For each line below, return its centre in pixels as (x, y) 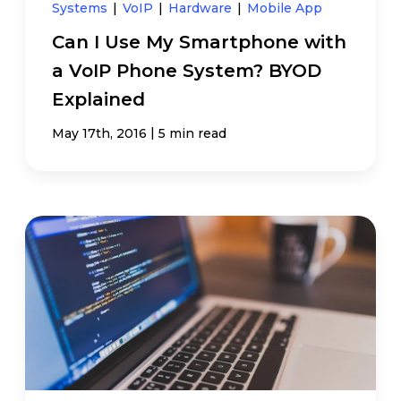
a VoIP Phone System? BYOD (187, 70)
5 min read (193, 133)
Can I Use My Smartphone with (200, 42)
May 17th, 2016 (100, 133)
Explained (99, 99)
